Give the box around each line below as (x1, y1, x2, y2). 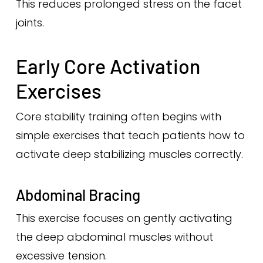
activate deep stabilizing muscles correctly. (15, 147, 243, 161)
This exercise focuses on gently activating (15, 211, 232, 225)
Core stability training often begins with (15, 109, 221, 124)
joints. (15, 15, 44, 30)
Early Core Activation (15, 54, 200, 78)
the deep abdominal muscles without (15, 230, 213, 244)
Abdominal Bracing (15, 186, 140, 204)
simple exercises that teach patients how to (15, 128, 245, 143)
